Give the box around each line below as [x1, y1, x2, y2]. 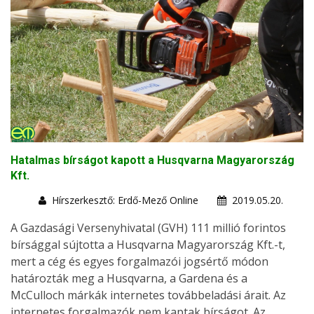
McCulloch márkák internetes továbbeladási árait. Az [11, 287, 286, 303]
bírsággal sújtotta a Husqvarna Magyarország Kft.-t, [11, 237, 285, 253]
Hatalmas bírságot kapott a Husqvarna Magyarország [11, 153, 294, 168]
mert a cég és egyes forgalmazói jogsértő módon [11, 254, 268, 270]
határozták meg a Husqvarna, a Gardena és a [11, 271, 247, 287]
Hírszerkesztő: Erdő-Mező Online [52, 193, 198, 207]
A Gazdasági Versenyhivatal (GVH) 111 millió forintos [11, 220, 286, 236]
